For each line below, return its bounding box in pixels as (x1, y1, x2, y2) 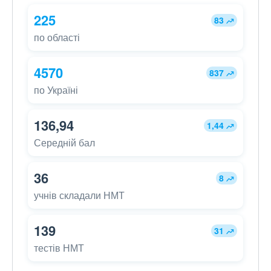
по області (34, 30, 80, 45)
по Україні (34, 83, 78, 97)
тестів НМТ (34, 241, 84, 255)
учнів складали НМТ (34, 188, 125, 203)
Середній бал (34, 135, 95, 150)
